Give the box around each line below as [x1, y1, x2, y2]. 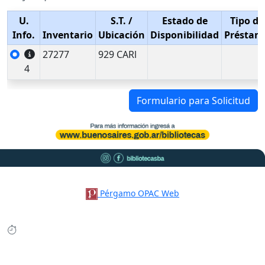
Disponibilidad [150, 28, 219, 42]
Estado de [161, 14, 208, 28]
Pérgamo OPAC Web [100, 187, 180, 199]
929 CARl [98, 48, 137, 62]
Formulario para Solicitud [137, 94, 250, 108]
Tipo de [230, 14, 264, 28]
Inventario [43, 28, 93, 42]
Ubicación [98, 28, 145, 42]
